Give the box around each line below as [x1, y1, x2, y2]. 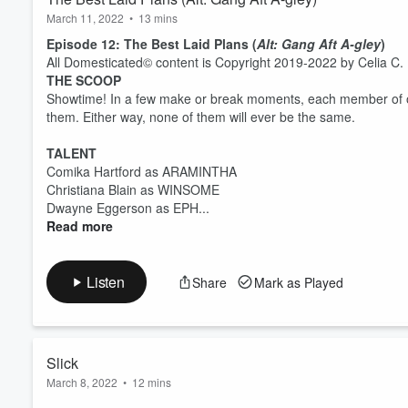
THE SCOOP [46, 71, 121, 89]
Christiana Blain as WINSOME [46, 180, 219, 199]
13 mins [138, 10, 178, 25]
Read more [46, 217, 113, 235]
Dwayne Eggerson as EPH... [46, 199, 209, 217]
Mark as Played [253, 272, 343, 291]
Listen [87, 271, 125, 292]
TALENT [46, 144, 97, 162]
